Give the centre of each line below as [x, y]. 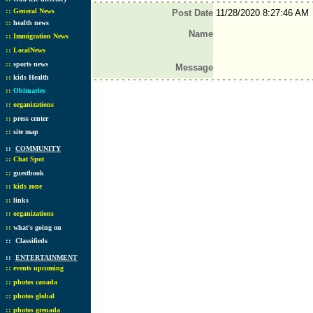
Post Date [192, 13]
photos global [34, 296]
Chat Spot [29, 159]
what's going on [37, 227]
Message [194, 67]
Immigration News [41, 36]
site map [26, 132]
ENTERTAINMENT [46, 257]
